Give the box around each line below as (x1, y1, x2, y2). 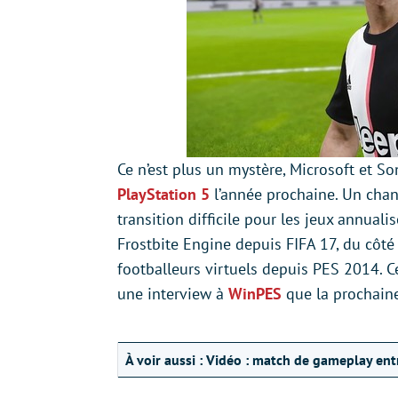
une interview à (117, 283, 228, 304)
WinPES (228, 283, 282, 304)
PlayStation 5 (117, 184, 210, 204)
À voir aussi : (125, 351, 203, 369)
